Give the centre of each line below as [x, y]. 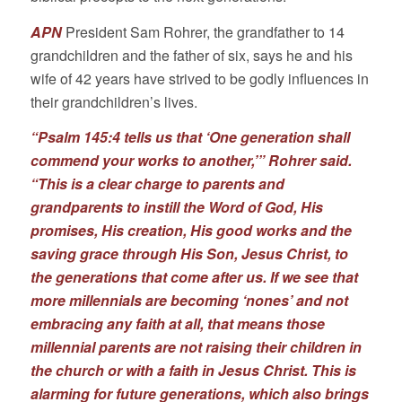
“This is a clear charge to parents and [157, 184]
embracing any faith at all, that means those [177, 324]
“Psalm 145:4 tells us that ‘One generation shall [190, 137]
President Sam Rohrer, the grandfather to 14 [205, 31]
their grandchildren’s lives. [114, 101]
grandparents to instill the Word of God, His [176, 207]
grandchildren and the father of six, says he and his [191, 55]
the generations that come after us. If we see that [194, 277]
